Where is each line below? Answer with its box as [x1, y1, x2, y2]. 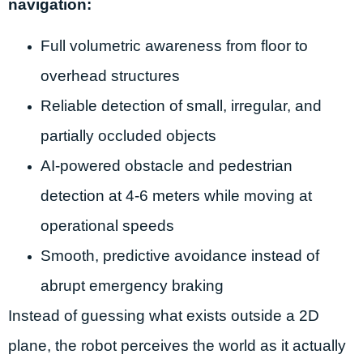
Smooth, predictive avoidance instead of [41, 247, 319, 265]
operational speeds [41, 217, 174, 235]
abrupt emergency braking [41, 277, 224, 295]
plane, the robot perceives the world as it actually [8, 337, 346, 355]
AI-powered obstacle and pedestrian [41, 157, 293, 175]
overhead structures [41, 67, 180, 85]
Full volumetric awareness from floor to [41, 37, 308, 55]
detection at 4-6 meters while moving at [41, 187, 312, 205]
